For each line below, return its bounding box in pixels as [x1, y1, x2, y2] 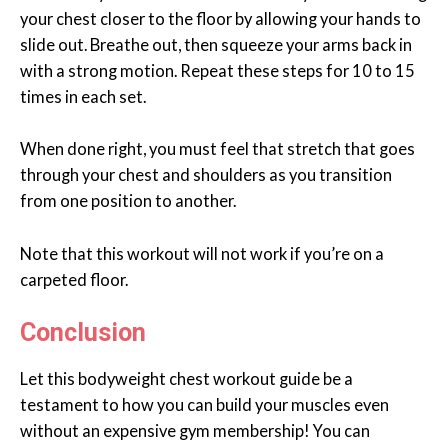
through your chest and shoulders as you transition [20, 165, 392, 185]
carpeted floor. [20, 269, 128, 289]
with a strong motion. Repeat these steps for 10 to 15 [20, 61, 415, 81]
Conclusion [20, 317, 146, 347]
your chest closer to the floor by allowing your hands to [20, 9, 421, 29]
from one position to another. [20, 191, 239, 211]
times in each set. [20, 87, 146, 107]
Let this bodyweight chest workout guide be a [20, 368, 353, 388]
